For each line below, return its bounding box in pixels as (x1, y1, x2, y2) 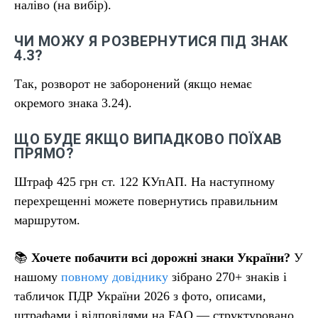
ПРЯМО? (14, 145, 74, 162)
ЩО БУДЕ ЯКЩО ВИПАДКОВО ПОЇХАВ (14, 131, 283, 148)
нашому (14, 270, 61, 284)
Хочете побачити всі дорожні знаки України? (31, 251, 290, 265)
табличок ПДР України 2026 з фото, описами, (14, 289, 266, 303)
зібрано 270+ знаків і (168, 270, 287, 284)
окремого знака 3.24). (14, 96, 132, 110)
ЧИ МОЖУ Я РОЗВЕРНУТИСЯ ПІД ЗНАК (14, 33, 289, 50)
